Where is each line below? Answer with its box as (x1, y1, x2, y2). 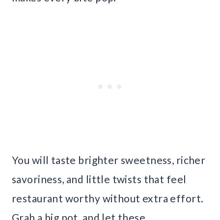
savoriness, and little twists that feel (12, 173, 187, 186)
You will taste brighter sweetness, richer (12, 154, 206, 166)
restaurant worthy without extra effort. (12, 192, 204, 205)
